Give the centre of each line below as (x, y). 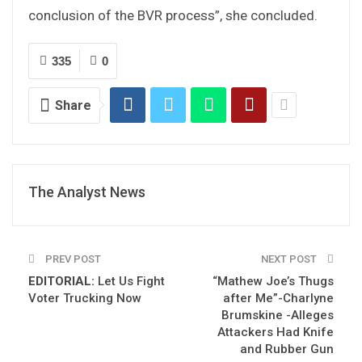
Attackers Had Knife (276, 332)
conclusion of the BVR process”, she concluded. (173, 15)
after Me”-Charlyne (278, 298)
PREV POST (72, 259)
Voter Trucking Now (85, 298)
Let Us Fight (130, 281)
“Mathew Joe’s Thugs (273, 281)
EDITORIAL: (61, 281)
